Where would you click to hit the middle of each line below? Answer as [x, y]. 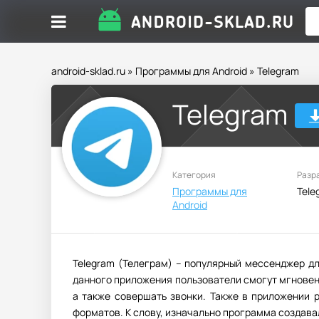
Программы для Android [191, 71]
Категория [194, 175]
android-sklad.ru [88, 71]
